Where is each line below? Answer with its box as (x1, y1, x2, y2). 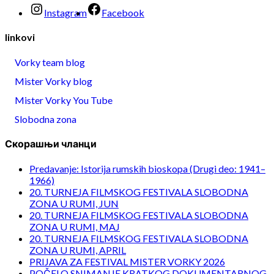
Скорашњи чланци (5, 137, 97, 149)
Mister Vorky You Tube (15, 94, 113, 106)
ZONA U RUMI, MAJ (29, 221, 120, 233)
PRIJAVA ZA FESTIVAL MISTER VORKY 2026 (29, 256, 225, 268)
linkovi (5, 31, 35, 43)
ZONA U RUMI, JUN (29, 198, 119, 210)
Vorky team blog (15, 56, 85, 68)
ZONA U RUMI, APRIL (29, 244, 126, 256)
